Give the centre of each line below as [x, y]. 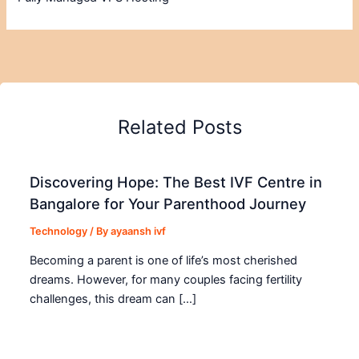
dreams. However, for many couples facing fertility [166, 280]
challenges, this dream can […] [113, 299]
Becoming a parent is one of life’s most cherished [164, 261]
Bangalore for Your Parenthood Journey [168, 203]
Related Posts [179, 127]
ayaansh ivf [139, 231]
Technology [59, 231]
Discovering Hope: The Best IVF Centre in [176, 182]
